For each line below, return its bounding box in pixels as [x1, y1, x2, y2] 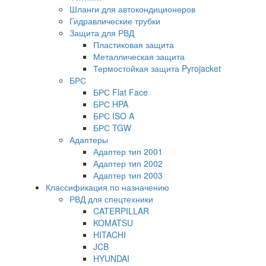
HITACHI [93, 229, 126, 240]
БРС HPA [93, 98, 128, 110]
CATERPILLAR [93, 205, 149, 217]
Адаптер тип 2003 [93, 169, 163, 181]
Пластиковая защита [93, 39, 174, 50]
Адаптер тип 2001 [93, 145, 163, 157]
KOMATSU [93, 217, 133, 229]
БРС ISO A [93, 110, 134, 122]
